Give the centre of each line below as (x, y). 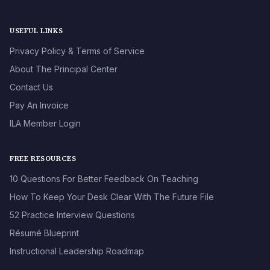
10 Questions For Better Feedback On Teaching (104, 179)
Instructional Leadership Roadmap (77, 251)
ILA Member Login (45, 124)
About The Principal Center (64, 69)
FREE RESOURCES (43, 159)
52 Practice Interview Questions (72, 215)
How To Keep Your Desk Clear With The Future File (112, 197)
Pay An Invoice (39, 105)
